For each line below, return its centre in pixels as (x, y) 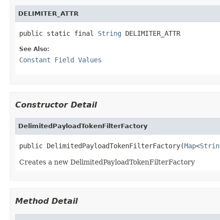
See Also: (34, 49)
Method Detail (46, 201)
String (110, 33)
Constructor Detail (56, 105)
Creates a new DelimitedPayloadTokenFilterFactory (107, 162)
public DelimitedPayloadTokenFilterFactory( (102, 146)
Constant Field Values (60, 60)
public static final (58, 33)
